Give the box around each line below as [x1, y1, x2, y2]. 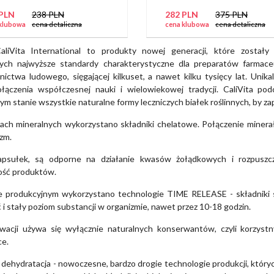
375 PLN [215, 9, 248, 20]
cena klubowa [165, 20, 209, 29]
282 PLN [165, 9, 198, 20]
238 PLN [32, 9, 64, 20]
